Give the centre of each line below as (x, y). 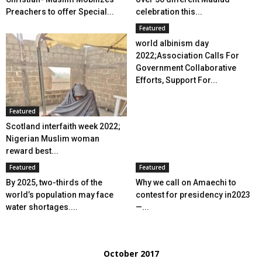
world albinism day (172, 44)
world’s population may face (60, 195)
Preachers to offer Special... (60, 12)
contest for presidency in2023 (193, 195)
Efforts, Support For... (176, 80)
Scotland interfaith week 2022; (63, 127)
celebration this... (169, 12)
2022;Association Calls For (187, 56)
